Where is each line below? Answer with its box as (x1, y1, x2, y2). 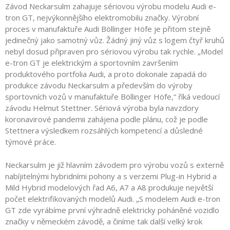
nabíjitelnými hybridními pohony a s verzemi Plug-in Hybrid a (5, 170, 217, 181)
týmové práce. (5, 137, 56, 147)
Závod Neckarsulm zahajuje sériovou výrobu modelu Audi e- (5, 1, 216, 11)
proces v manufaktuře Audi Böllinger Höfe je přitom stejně (5, 24, 210, 34)
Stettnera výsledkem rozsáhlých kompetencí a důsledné (5, 125, 203, 136)
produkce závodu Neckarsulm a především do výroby (5, 80, 193, 90)
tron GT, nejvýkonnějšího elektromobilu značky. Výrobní (5, 12, 199, 23)
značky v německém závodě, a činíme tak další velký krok (5, 216, 202, 226)
